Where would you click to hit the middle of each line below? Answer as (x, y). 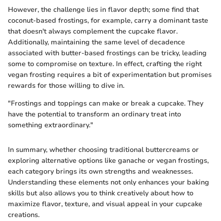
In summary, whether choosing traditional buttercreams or (103, 149)
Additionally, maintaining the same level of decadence (96, 42)
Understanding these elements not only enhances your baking (109, 182)
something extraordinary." (51, 125)
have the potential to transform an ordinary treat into (94, 114)
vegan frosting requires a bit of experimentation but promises (110, 74)
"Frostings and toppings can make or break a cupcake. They (106, 103)
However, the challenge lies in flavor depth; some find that (103, 9)
